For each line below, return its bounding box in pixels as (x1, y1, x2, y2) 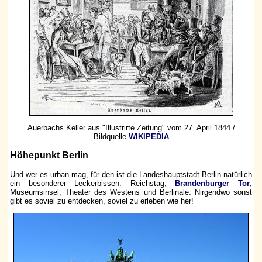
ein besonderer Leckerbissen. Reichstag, (10, 178, 175, 188)
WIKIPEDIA (128, 132, 169, 141)
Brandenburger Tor (175, 178, 250, 188)
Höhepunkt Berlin (10, 150, 88, 160)
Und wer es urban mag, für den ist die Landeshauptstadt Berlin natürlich (10, 170, 252, 179)
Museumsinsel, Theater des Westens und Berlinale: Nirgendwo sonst (10, 187, 252, 196)
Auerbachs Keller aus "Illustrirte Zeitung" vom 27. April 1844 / (27, 123, 235, 132)
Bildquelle (93, 132, 129, 141)
